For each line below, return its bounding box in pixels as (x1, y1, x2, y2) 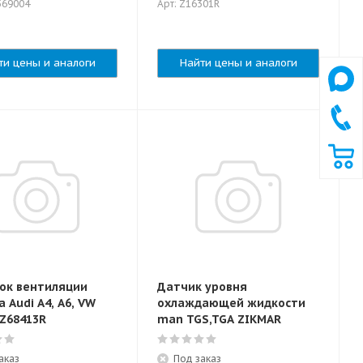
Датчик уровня (157, 280, 247, 294)
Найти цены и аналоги (179, 56, 297, 70)
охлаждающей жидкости (157, 296, 305, 310)
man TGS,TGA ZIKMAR (157, 312, 281, 327)
